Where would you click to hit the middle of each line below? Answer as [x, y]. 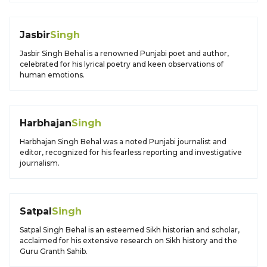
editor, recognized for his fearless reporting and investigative [131, 152]
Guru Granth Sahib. [54, 251]
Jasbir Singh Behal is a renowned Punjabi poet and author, [124, 53]
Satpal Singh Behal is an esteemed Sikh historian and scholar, [130, 230]
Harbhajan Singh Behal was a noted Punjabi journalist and [123, 142]
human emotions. [52, 75]
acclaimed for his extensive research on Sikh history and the [128, 240]
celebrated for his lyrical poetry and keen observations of [122, 64]
